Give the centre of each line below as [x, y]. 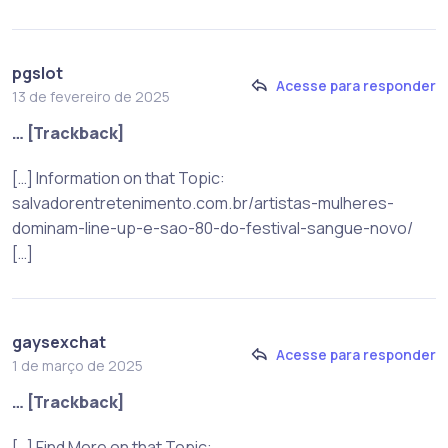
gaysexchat [59, 342]
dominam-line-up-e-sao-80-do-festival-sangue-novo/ [212, 228]
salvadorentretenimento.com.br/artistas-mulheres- [203, 203]
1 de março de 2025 [77, 366]
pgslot [37, 73]
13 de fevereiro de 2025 [91, 97]
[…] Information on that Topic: [118, 178]
